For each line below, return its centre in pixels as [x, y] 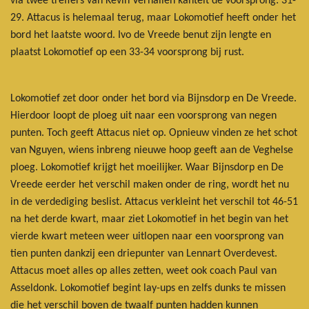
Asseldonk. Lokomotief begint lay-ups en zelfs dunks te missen [148, 288]
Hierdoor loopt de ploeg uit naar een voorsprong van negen [143, 116]
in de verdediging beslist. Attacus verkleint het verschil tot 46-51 [154, 202]
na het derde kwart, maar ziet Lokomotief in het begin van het [149, 219]
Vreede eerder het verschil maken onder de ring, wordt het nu [150, 185]
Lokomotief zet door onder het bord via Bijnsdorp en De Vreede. [153, 98]
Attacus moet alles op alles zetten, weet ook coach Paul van [143, 271]
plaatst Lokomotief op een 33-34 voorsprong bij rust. [127, 52]
